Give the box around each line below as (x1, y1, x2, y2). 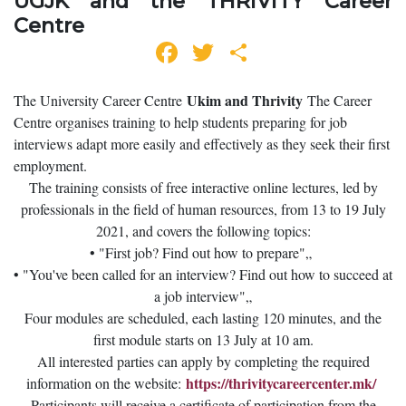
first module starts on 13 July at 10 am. (92, 329, 314, 349)
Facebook (181, 34, 324, 70)
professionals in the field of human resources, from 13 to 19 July (20, 198, 386, 218)
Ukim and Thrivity (187, 89, 303, 111)
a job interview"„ (154, 285, 252, 305)
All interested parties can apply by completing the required (36, 351, 370, 371)
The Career (303, 90, 372, 110)
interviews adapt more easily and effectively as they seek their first (14, 133, 390, 153)
